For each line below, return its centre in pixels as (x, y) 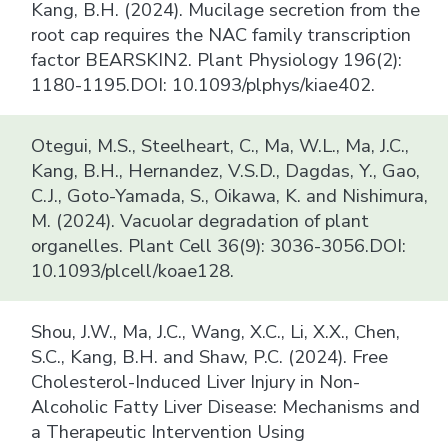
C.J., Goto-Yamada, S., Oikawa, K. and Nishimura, (230, 195)
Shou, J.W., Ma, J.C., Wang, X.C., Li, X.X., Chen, (216, 331)
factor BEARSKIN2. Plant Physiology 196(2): (217, 59)
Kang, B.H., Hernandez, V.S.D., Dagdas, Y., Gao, (226, 170)
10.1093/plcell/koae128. (133, 270)
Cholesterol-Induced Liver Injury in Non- (196, 381)
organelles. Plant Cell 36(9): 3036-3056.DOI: (219, 245)
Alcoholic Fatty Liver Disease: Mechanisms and (226, 406)
